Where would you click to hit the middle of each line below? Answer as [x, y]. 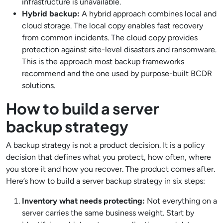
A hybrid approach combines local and [148, 14]
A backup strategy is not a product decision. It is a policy [105, 145]
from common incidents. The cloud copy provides [110, 38]
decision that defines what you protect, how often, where [109, 157]
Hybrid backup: [51, 14]
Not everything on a [182, 201]
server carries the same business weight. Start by [108, 213]
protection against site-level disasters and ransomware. [119, 50]
